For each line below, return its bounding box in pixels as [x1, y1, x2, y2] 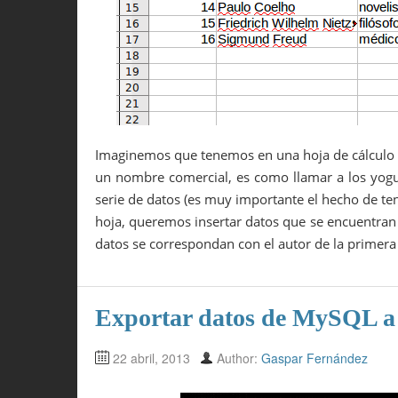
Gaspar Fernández [261, 349, 368, 368]
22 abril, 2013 [113, 349, 190, 368]
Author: [217, 349, 261, 368]
